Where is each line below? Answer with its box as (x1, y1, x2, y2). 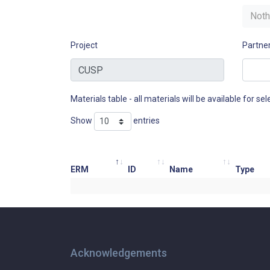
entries (131, 116, 160, 126)
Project (71, 40, 98, 50)
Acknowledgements (71, 246, 167, 259)
